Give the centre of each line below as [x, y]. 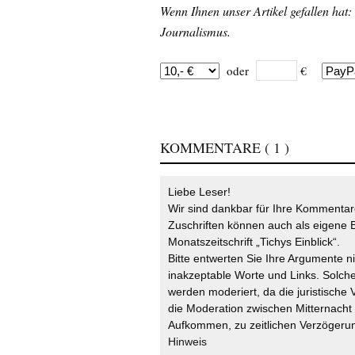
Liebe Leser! [199, 192]
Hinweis [187, 342]
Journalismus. [195, 32]
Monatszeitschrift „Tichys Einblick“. [254, 242]
